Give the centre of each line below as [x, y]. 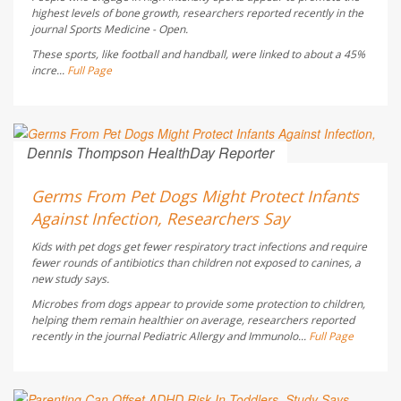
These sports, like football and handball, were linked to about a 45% [198, 55]
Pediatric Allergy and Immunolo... [226, 337]
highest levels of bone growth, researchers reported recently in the [197, 13]
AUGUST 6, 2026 [150, 168]
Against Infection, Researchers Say [160, 219]
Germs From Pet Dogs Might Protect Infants [195, 196]
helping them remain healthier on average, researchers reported [193, 320]
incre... [49, 71]
